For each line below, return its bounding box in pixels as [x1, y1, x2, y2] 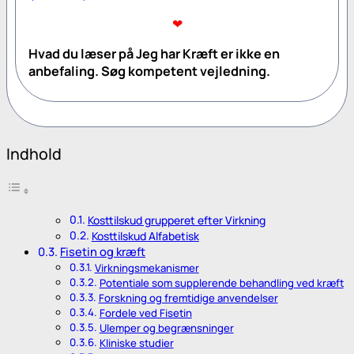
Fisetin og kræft [59, 243, 145, 260]
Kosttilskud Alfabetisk [91, 228, 199, 244]
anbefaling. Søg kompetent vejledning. [28, 62, 271, 81]
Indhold [6, 142, 62, 164]
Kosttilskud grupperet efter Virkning [87, 213, 265, 228]
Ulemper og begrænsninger [99, 321, 234, 336]
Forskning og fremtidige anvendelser [98, 291, 278, 306]
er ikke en [218, 45, 281, 63]
